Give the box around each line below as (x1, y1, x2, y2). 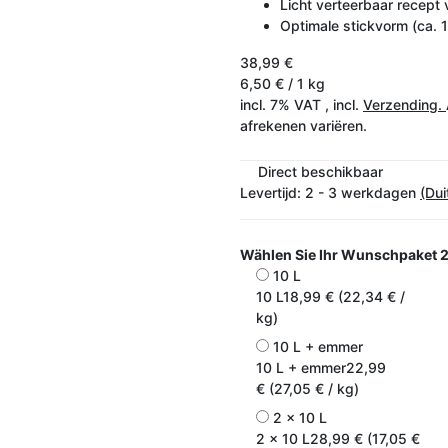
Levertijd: (240, 183, 305, 201)
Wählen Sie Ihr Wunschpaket (240, 245, 440, 263)
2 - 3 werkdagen (305, 183, 420, 201)
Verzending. (363, 95, 446, 113)
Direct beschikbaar (257, 162, 383, 180)
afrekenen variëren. (240, 116, 367, 134)
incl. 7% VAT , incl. (240, 95, 363, 113)
